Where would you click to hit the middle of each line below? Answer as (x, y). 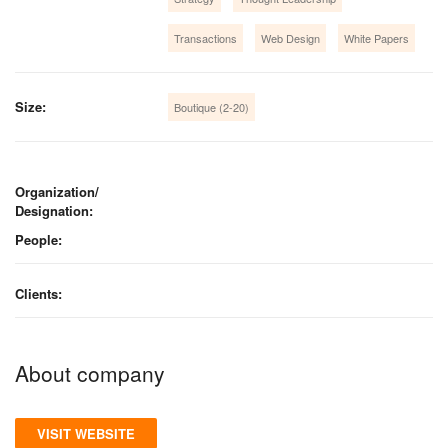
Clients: (38, 293)
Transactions (206, 37)
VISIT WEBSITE (86, 433)
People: (38, 239)
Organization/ (57, 191)
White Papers (377, 37)
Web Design (291, 37)
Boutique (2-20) (212, 106)
